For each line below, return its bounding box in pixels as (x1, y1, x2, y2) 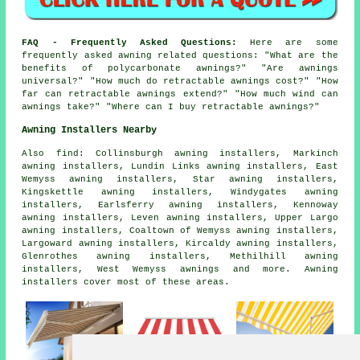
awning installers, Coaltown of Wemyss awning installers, (22, 225, 338, 235)
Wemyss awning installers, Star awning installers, (22, 174, 338, 184)
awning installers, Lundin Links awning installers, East (22, 161, 338, 171)
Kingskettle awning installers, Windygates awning (22, 186, 338, 197)
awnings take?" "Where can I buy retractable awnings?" (22, 101, 321, 112)
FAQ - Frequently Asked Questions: (22, 37, 238, 47)
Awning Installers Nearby (22, 124, 157, 136)
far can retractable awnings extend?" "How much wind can (22, 88, 338, 99)
